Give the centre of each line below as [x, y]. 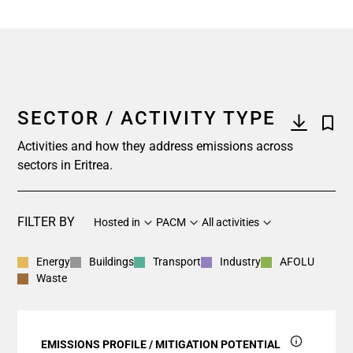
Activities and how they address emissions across [155, 146]
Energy [53, 262]
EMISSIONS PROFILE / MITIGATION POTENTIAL [162, 344]
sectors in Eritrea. [65, 165]
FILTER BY [46, 222]
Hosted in [117, 222]
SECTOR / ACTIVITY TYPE [147, 118]
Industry [240, 262]
